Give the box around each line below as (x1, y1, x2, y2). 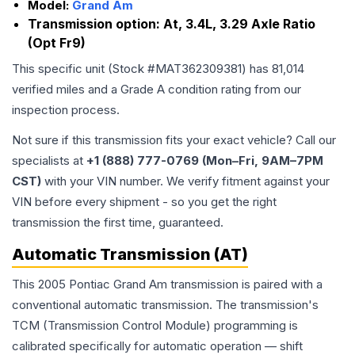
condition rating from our (165, 82, 301, 97)
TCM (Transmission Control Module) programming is (12, 318, 298, 334)
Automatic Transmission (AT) (12, 245, 248, 265)
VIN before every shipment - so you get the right (12, 194, 277, 210)
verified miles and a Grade (12, 82, 157, 97)
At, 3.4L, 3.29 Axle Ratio (163, 16, 315, 32)
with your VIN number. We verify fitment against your (41, 174, 330, 189)
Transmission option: (28, 16, 163, 32)
